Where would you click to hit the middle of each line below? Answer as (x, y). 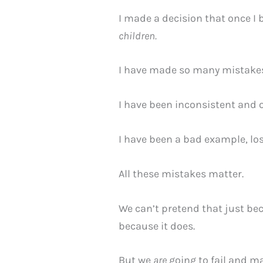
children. (138, 36)
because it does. (158, 226)
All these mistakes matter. (181, 173)
